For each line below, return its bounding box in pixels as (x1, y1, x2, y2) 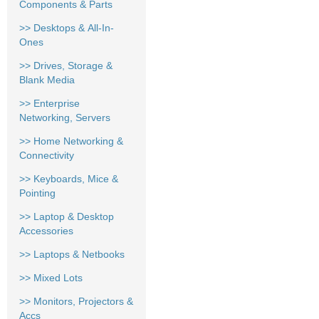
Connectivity (19, 149, 74, 161)
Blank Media (19, 73, 75, 85)
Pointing (19, 187, 56, 199)
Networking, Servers (19, 111, 110, 123)
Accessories (19, 224, 73, 236)
